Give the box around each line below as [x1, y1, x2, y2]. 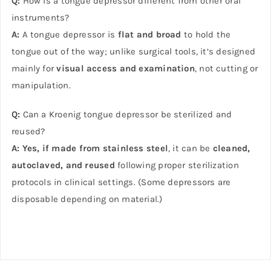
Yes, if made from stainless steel [22, 143, 169, 154]
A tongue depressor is [19, 29, 118, 41]
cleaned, [212, 143, 250, 154]
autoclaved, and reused [11, 160, 115, 171]
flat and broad [117, 29, 181, 41]
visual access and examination [56, 63, 195, 74]
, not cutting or [194, 63, 258, 74]
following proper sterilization [114, 160, 239, 171]
